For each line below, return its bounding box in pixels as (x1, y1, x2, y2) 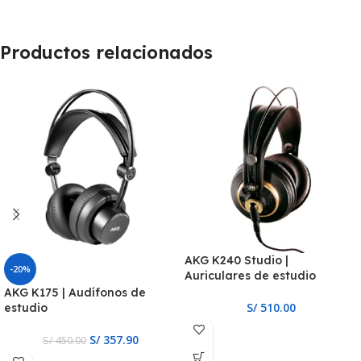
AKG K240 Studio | (185, 253, 288, 268)
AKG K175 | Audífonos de (4, 285, 146, 301)
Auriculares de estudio (185, 268, 316, 284)
